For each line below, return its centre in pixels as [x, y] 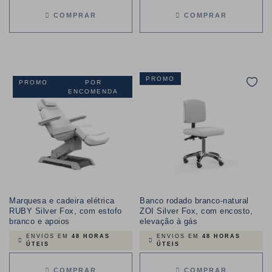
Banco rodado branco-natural [194, 201]
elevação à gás [168, 222]
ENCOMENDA [93, 92]
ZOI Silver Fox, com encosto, [196, 211]
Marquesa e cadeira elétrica [62, 201]
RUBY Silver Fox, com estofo [66, 211]
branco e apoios [39, 222]
